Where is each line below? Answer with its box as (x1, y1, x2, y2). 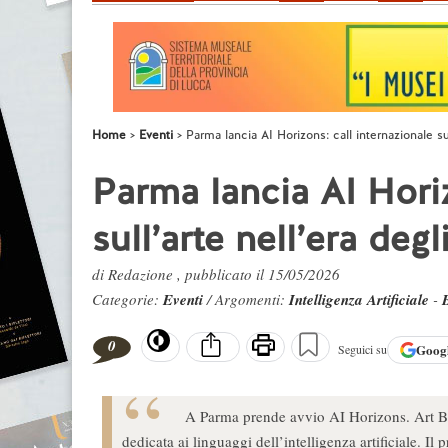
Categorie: (92, 289, 163, 309)
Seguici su (338, 341, 387, 358)
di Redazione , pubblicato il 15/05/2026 (92, 264, 340, 284)
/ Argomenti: (207, 289, 289, 309)
